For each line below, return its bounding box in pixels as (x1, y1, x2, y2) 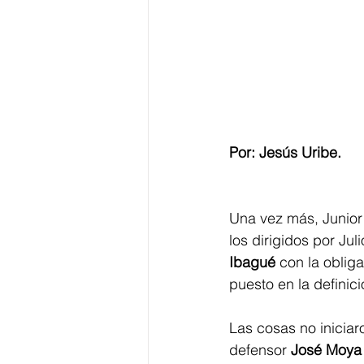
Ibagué (229, 253, 275, 271)
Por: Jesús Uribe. (229, 143, 341, 162)
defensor (229, 340, 291, 359)
